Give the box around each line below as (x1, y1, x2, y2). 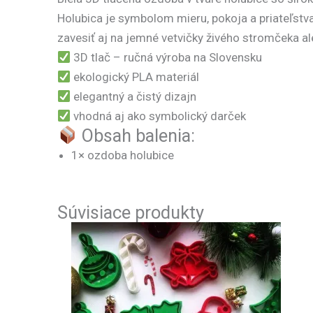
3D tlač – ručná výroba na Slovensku (71, 50, 263, 65)
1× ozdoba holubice (71, 148, 174, 163)
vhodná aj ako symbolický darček (71, 109, 247, 124)
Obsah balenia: (78, 125, 196, 147)
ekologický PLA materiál (71, 70, 200, 85)
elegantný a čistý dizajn (71, 89, 197, 104)
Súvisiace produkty (57, 201, 204, 223)
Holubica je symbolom (57, 11, 177, 26)
